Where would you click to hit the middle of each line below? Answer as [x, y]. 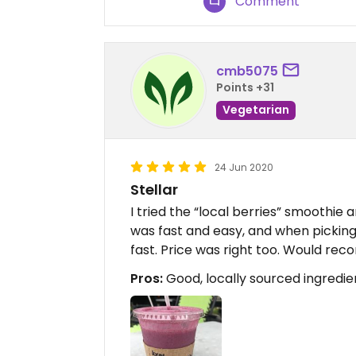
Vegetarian [256, 109]
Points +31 [245, 87]
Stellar [154, 190]
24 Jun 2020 [244, 168]
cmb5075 [247, 71]
